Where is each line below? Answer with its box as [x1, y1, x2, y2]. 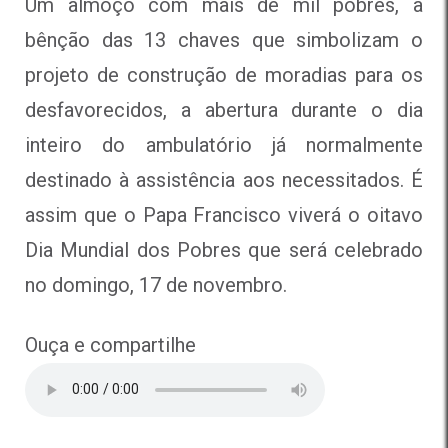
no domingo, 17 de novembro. [25, 272, 287, 297]
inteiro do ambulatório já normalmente [25, 132, 423, 157]
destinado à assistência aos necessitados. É [25, 167, 423, 192]
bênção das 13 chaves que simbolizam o [25, 27, 423, 52]
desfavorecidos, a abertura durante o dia [25, 97, 423, 122]
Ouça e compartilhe [25, 332, 196, 357]
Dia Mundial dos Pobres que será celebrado [25, 237, 423, 262]
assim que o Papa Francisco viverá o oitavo [25, 202, 423, 227]
